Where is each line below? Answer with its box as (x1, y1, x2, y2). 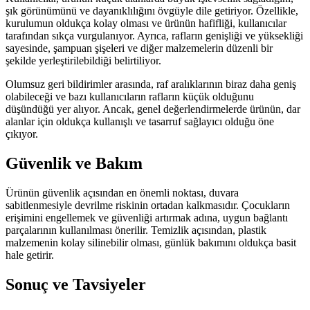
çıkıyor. (6, 128, 38, 140)
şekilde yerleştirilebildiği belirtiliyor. (6, 55, 161, 66)
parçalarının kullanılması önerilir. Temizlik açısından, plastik (6, 224, 266, 236)
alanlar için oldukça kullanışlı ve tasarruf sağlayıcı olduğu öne (6, 116, 274, 127)
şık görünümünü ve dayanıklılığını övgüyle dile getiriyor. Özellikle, (6, 5, 298, 17)
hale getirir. (6, 248, 54, 261)
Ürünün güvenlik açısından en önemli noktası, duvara (6, 186, 239, 199)
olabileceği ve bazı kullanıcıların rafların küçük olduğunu (6, 91, 254, 102)
